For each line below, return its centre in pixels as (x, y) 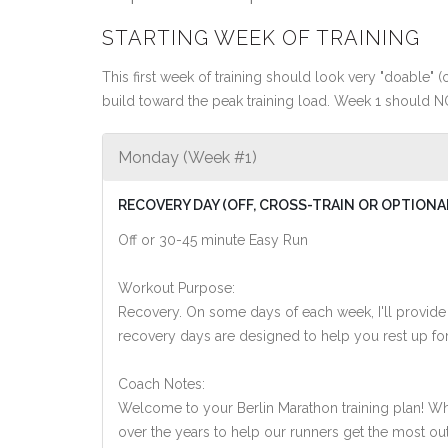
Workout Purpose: (176, 288)
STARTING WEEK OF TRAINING (261, 38)
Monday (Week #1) (187, 157)
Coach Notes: (161, 384)
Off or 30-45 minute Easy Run (213, 240)
